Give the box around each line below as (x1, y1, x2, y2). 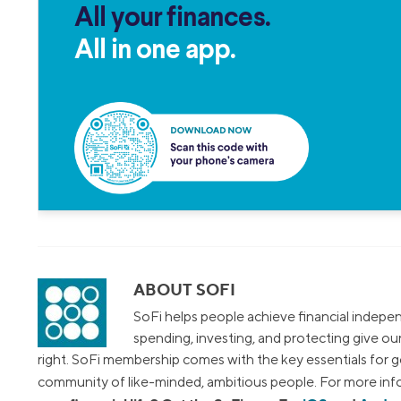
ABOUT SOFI (133, 280, 235, 300)
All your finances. (74, 5, 270, 33)
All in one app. (74, 38, 236, 65)
